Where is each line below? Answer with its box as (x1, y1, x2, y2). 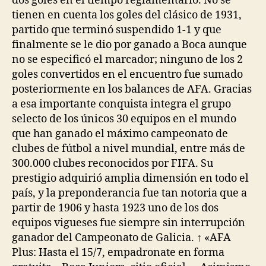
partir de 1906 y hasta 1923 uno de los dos (12, 201, 218, 215)
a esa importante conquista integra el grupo (12, 97, 231, 111)
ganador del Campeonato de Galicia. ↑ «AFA (12, 230, 231, 245)
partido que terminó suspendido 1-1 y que (12, 23, 221, 37)
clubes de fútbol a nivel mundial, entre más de (12, 141, 245, 156)
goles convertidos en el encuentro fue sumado (12, 67, 243, 81)
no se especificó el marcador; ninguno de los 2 (12, 52, 243, 66)
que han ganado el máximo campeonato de (12, 126, 228, 141)
